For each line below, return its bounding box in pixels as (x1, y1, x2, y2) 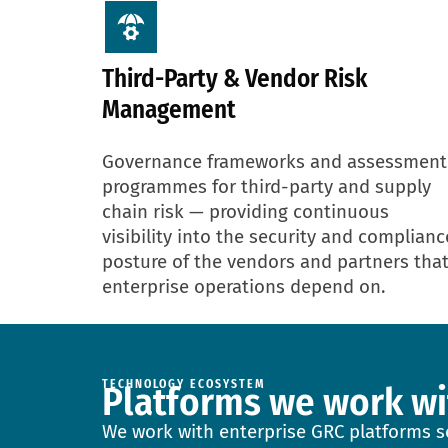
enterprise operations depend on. (102, 275, 385, 298)
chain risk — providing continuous (102, 200, 389, 223)
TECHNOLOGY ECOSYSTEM (102, 376, 266, 392)
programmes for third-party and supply (102, 175, 431, 198)
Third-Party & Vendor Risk (102, 63, 367, 94)
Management (102, 94, 236, 125)
